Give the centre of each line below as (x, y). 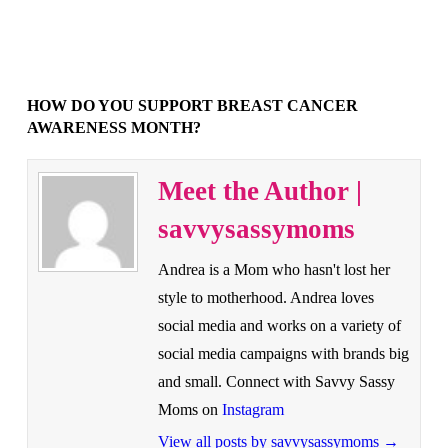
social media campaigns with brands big (283, 353)
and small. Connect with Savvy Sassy (276, 381)
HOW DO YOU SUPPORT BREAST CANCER (192, 105)
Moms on (189, 409)
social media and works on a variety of (279, 325)
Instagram (252, 409)
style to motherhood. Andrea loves (265, 297)
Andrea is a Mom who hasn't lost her (273, 269)
